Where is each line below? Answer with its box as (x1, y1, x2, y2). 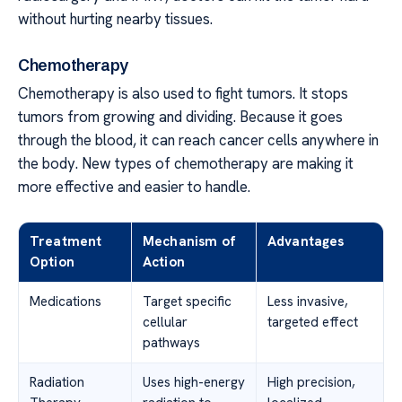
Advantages (267, 232, 345, 250)
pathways (143, 333, 200, 352)
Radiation (30, 372, 84, 391)
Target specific (143, 292, 232, 310)
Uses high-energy (143, 372, 245, 391)
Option (30, 252, 74, 271)
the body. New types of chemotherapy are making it (18, 153, 354, 173)
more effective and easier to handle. (18, 176, 250, 197)
